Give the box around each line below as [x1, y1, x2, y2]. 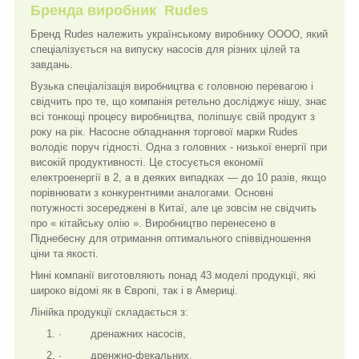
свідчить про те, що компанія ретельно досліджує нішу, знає [30, 95, 327, 108]
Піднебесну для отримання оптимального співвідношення [30, 232, 311, 245]
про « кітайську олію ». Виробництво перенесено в [30, 217, 276, 230]
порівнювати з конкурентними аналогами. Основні [30, 187, 273, 200]
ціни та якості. [30, 248, 102, 260]
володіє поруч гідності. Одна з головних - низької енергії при [30, 141, 327, 154]
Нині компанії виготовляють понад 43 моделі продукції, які [30, 269, 316, 282]
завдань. [30, 58, 83, 71]
